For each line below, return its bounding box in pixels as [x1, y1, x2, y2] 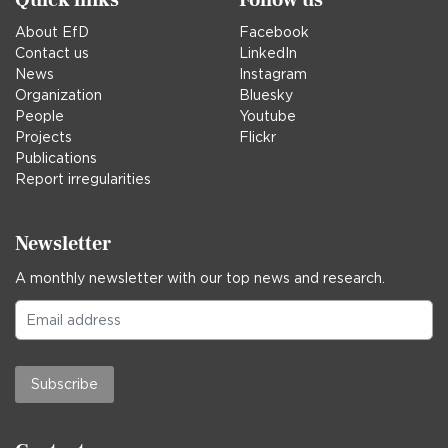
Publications [15, 149, 97, 166]
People [15, 107, 64, 124]
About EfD [15, 23, 89, 40]
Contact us [15, 44, 89, 61]
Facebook [239, 23, 309, 40]
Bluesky [239, 86, 293, 103]
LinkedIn [239, 44, 297, 61]
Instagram [239, 65, 307, 82]
